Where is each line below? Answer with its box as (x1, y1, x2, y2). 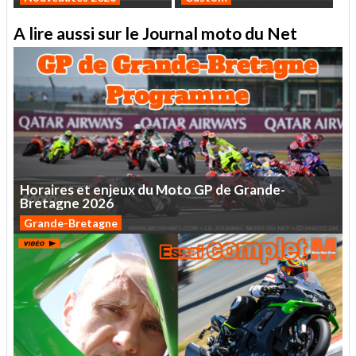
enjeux (93, 181, 135, 199)
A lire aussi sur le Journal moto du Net (14, 22, 297, 43)
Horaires (20, 181, 74, 199)
